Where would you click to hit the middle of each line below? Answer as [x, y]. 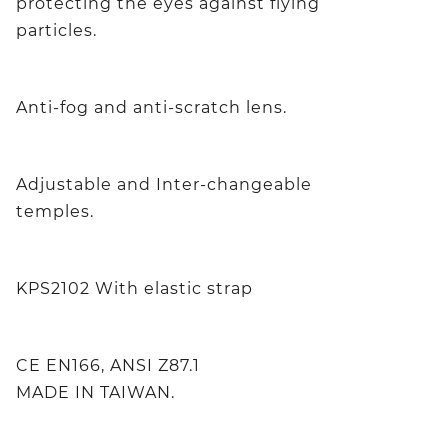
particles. [56, 30]
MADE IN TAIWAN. [95, 392]
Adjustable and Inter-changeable [164, 184]
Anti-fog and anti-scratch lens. [151, 107]
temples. [55, 211]
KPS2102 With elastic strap [134, 288]
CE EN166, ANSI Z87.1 [108, 365]
